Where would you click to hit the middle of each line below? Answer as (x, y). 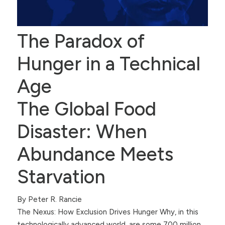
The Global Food (86, 109)
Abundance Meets (95, 154)
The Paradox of (81, 41)
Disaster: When (82, 131)
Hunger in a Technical (108, 64)
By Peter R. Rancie (49, 199)
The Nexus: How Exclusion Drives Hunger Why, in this (107, 212)
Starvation (61, 177)
